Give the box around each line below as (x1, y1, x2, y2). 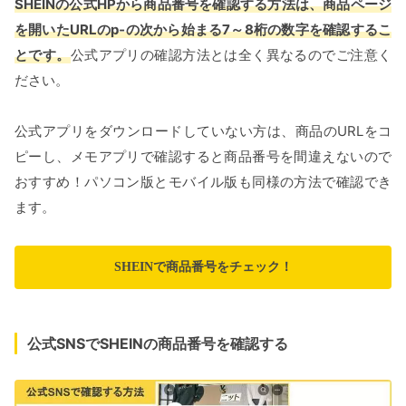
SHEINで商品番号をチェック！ (113, 260, 293, 275)
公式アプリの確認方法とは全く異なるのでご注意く (70, 46, 392, 64)
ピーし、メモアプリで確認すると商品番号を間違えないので (14, 148, 391, 166)
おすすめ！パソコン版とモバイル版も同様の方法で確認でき (14, 173, 391, 191)
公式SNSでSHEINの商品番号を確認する (27, 334, 288, 353)
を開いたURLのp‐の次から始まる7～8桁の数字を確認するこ (14, 21, 391, 39)
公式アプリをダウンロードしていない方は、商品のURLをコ (14, 122, 391, 140)
